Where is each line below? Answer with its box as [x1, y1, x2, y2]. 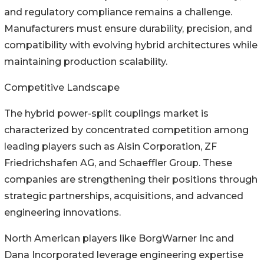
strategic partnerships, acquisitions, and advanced [4, 190, 243, 202]
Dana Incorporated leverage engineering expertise [4, 249, 243, 261]
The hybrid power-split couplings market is [4, 108, 209, 120]
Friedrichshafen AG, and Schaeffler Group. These [4, 157, 232, 169]
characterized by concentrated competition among [4, 124, 249, 136]
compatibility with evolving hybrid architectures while [4, 39, 258, 51]
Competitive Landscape [4, 82, 120, 94]
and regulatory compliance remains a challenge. [4, 6, 232, 18]
